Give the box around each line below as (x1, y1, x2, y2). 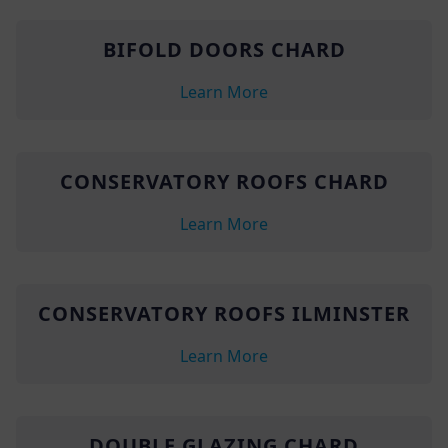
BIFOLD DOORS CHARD (102, 35, 346, 63)
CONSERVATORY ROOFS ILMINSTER (38, 299, 410, 327)
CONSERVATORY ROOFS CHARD (59, 167, 389, 195)
